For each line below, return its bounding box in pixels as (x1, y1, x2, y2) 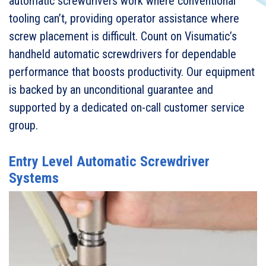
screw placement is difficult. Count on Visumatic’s (9, 29, 237, 43)
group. (9, 118, 38, 132)
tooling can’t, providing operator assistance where (9, 11, 239, 26)
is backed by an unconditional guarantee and (9, 83, 213, 97)
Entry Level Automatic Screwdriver (9, 153, 210, 170)
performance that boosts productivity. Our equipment (9, 65, 255, 79)
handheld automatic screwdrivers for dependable (9, 47, 236, 61)
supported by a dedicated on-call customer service (9, 100, 245, 115)
